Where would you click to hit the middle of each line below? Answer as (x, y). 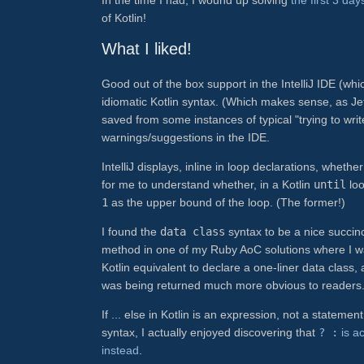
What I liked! (147, 48)
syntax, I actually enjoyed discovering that (210, 333)
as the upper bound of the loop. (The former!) (227, 202)
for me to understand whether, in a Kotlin (208, 184)
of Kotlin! (124, 17)
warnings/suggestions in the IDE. (186, 137)
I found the (131, 232)
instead (120, 351)
